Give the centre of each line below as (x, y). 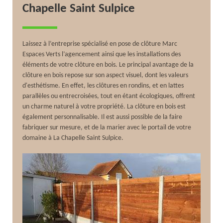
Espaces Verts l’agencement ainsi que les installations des (102, 54)
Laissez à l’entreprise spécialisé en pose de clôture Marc (100, 44)
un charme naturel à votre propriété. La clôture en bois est (104, 107)
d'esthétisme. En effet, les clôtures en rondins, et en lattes (103, 86)
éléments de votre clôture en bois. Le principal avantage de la (108, 65)
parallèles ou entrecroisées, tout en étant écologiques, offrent (109, 96)
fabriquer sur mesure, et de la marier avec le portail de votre (107, 127)
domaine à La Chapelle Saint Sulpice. (73, 138)
